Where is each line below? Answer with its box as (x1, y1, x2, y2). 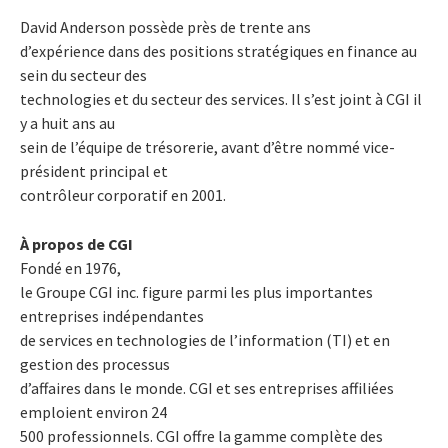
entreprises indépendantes (20, 305, 204, 326)
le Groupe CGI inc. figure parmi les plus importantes (20, 281, 373, 302)
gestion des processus (20, 353, 170, 374)
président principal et (20, 160, 168, 181)
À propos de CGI (20, 233, 133, 254)
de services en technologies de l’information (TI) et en (20, 329, 390, 350)
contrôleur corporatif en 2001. (20, 184, 226, 205)
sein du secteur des (20, 64, 147, 85)
